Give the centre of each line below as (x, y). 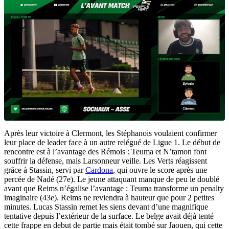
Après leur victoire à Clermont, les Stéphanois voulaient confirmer (110, 133)
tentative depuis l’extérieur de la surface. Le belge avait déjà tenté (109, 216)
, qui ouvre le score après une (160, 170)
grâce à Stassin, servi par (45, 170)
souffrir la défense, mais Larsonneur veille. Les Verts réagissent (106, 161)
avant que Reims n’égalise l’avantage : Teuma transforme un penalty (114, 188)
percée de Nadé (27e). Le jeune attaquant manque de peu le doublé (112, 179)
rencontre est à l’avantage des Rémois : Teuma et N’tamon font (105, 151)
